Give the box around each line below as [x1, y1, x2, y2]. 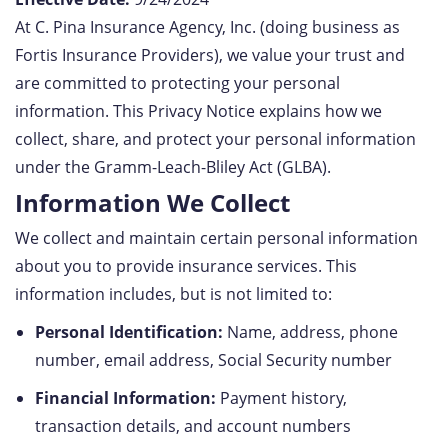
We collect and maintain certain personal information [15, 227, 418, 249]
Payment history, [216, 387, 347, 409]
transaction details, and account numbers [35, 415, 351, 437]
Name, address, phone [223, 321, 398, 343]
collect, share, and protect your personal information [15, 128, 416, 150]
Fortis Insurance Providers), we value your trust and [15, 44, 405, 66]
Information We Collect [15, 186, 290, 219]
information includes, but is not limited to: [15, 283, 332, 305]
